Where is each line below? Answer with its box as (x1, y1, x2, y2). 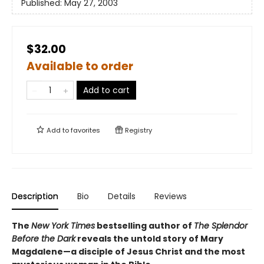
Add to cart (83, 84, 130, 97)
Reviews (154, 190, 187, 203)
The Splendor (194, 220, 247, 232)
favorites (71, 126, 100, 136)
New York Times (31, 220, 95, 232)
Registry (123, 126, 152, 136)
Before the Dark (12, 233, 75, 245)
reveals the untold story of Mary (75, 233, 223, 245)
